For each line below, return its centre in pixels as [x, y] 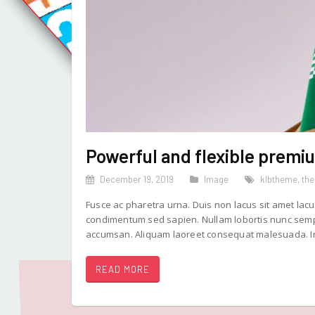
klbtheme [279, 179]
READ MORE [123, 269]
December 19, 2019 [137, 179]
